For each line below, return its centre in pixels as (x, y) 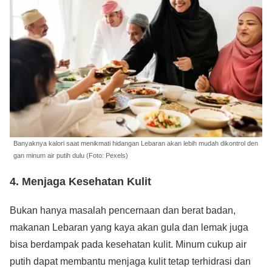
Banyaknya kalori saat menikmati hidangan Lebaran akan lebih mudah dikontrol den (136, 143)
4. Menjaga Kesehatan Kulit (80, 182)
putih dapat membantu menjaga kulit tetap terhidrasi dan (130, 262)
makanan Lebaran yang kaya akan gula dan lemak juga (129, 228)
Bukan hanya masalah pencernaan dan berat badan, (123, 211)
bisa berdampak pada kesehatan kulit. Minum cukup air (128, 245)
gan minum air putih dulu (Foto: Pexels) (71, 155)
